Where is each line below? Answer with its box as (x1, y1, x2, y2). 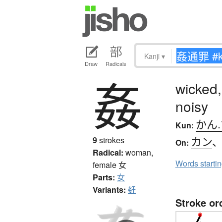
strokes (97, 134, 124, 146)
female (93, 159, 118, 171)
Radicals (106, 59, 126, 68)
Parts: (93, 171, 115, 183)
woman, (125, 147, 153, 159)
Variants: (93, 184, 126, 196)
